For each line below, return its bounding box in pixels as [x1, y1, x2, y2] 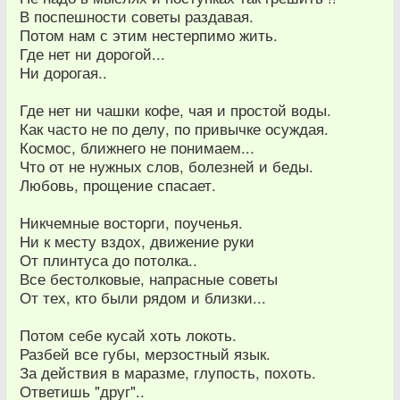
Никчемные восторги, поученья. [20, 211, 243, 233]
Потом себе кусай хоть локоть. [20, 323, 237, 346]
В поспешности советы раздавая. [20, 4, 254, 27]
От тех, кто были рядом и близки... [20, 286, 266, 308]
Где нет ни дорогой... [20, 42, 165, 64]
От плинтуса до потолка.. [20, 248, 197, 271]
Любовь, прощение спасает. [20, 173, 216, 196]
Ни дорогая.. [20, 61, 107, 83]
